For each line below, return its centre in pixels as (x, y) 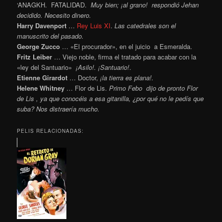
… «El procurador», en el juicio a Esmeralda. (126, 46)
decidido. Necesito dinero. (54, 15)
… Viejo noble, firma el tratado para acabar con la (124, 56)
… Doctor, (84, 77)
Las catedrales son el (145, 25)
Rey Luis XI (94, 25)
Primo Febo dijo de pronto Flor (154, 88)
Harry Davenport (42, 25)
